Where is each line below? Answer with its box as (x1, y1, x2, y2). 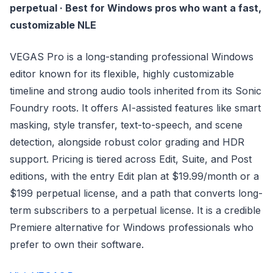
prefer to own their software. (10, 238, 144, 250)
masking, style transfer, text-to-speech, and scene (10, 119, 243, 131)
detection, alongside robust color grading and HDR (10, 136, 244, 148)
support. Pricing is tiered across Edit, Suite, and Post (10, 153, 252, 165)
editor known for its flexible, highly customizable (10, 68, 234, 80)
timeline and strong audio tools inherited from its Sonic (10, 85, 261, 97)
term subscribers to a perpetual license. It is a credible (10, 204, 261, 216)
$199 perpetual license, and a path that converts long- (10, 187, 263, 199)
